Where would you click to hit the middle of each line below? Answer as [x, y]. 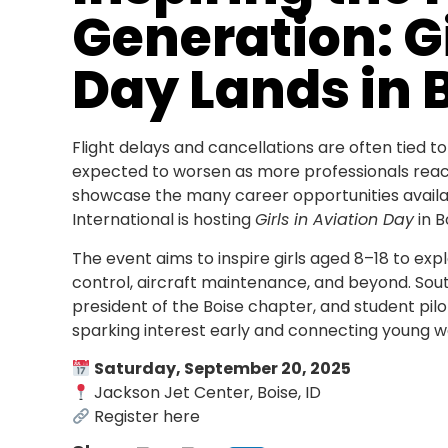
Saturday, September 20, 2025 [223, 368]
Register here [147, 416]
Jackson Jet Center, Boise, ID [206, 392]
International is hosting [163, 220]
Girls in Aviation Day [334, 220]
